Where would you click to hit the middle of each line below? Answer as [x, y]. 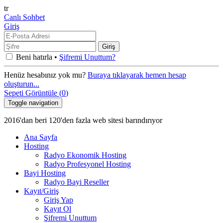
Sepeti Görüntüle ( [33, 93]
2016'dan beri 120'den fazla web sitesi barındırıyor [83, 120]
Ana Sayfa [41, 137]
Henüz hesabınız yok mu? [46, 75]
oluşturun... [22, 84]
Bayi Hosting [45, 173]
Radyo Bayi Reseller [76, 182]
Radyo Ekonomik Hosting [85, 155]
